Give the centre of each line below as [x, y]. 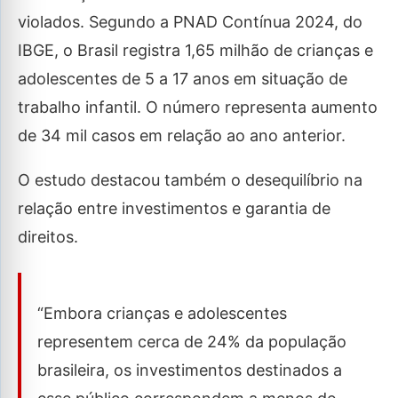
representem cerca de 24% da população [192, 342]
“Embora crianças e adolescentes [162, 313]
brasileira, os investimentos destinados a [190, 370]
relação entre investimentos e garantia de [174, 208]
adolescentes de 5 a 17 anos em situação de [183, 79]
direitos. [48, 237]
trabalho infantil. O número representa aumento [198, 107]
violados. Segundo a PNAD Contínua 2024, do [190, 22]
